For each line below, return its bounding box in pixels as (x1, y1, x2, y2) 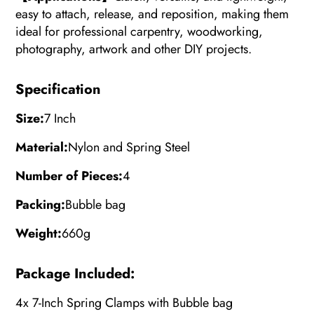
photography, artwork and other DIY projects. (15, 39, 252, 58)
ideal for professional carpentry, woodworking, (15, 22, 264, 41)
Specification (15, 78, 102, 100)
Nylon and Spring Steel (68, 137, 191, 156)
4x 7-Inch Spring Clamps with (15, 293, 173, 312)
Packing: (15, 195, 66, 214)
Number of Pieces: (15, 166, 123, 185)
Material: (15, 137, 69, 156)
